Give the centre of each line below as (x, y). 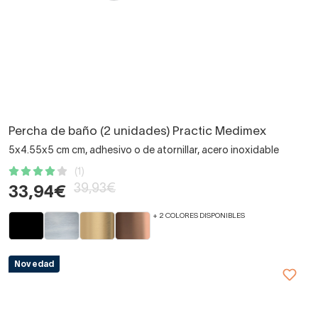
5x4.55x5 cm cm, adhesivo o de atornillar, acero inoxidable (144, 151)
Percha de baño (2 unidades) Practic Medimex (137, 132)
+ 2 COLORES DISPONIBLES (199, 216)
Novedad (34, 265)
